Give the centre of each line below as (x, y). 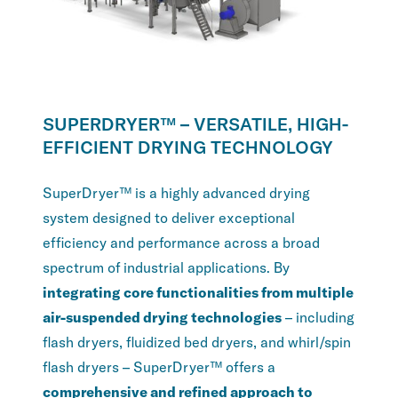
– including (318, 317)
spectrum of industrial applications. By (166, 267)
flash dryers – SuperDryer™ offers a (159, 367)
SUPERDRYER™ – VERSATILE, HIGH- (195, 124)
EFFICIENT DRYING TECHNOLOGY (188, 147)
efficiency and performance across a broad (181, 243)
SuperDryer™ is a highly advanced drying (176, 193)
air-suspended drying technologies (162, 317)
